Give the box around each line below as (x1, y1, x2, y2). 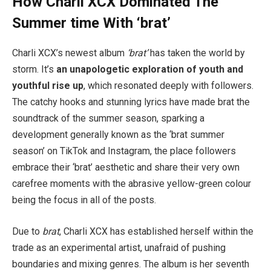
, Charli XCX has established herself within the (59, 225, 253, 237)
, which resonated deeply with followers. (83, 80, 253, 92)
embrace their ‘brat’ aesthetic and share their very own (12, 162, 240, 174)
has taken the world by (148, 47, 245, 59)
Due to (12, 225, 42, 237)
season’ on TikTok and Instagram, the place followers (12, 145, 236, 157)
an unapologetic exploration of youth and (56, 64, 243, 76)
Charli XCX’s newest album (12, 47, 127, 59)
